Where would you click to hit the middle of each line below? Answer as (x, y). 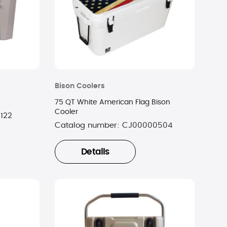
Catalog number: (88, 126)
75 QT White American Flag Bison (112, 103)
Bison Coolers (80, 86)
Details (95, 152)
